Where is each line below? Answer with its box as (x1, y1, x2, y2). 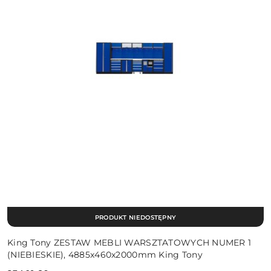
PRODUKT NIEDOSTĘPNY (94, 213, 177, 221)
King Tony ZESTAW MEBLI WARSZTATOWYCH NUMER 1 (7, 237, 252, 249)
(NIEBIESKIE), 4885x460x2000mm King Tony (7, 249, 203, 261)
